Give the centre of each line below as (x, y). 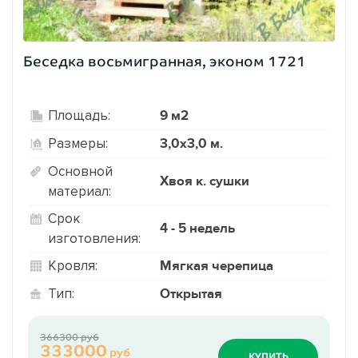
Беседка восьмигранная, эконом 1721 (165, 61)
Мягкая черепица (217, 266)
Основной (80, 171)
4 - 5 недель (197, 228)
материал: (80, 191)
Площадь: (79, 115)
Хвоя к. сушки (205, 181)
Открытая (191, 294)
